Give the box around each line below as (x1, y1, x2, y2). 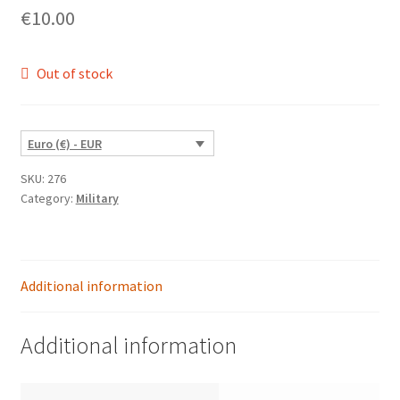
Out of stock (37, 63, 113, 82)
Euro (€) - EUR (27, 136, 102, 153)
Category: (20, 189, 76, 206)
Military (75, 189, 119, 206)
